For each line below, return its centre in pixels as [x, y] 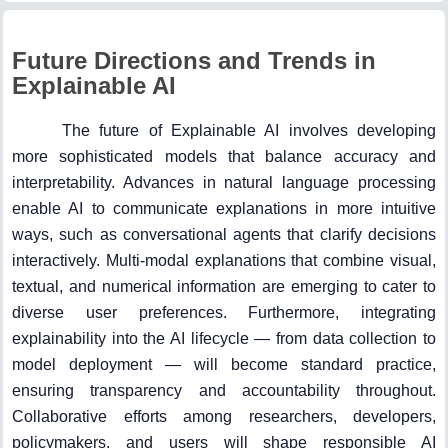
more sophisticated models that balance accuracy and [224, 157]
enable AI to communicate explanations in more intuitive [224, 209]
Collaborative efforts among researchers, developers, [224, 417]
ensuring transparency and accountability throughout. [224, 391]
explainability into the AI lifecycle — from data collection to [224, 339]
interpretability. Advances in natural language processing [224, 183]
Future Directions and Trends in [194, 61]
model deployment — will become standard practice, [224, 365]
